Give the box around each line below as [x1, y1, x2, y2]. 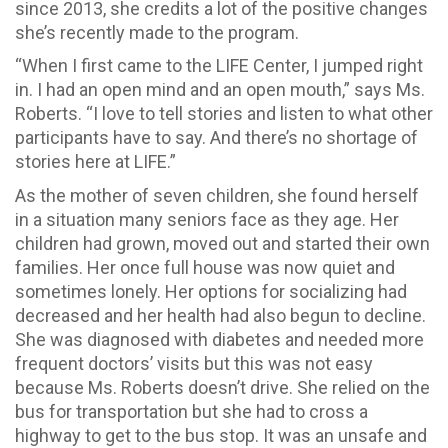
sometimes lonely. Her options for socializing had [15, 280, 407, 302]
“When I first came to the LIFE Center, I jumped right [15, 55, 423, 77]
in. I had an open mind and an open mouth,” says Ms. [15, 79, 425, 101]
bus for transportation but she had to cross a [15, 400, 368, 422]
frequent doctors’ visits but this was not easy [15, 352, 373, 374]
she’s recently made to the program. [15, 21, 299, 43]
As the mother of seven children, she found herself [15, 184, 419, 206]
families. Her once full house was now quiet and [15, 256, 395, 278]
